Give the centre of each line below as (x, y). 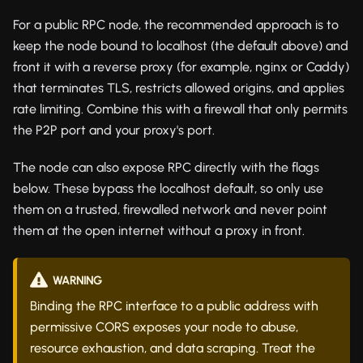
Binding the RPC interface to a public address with (174, 305)
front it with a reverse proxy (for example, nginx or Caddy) (181, 66)
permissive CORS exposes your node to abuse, (164, 327)
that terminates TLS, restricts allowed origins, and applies (179, 88)
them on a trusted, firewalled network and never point (170, 209)
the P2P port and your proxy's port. (114, 130)
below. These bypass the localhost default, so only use (168, 188)
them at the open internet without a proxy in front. (159, 230)
